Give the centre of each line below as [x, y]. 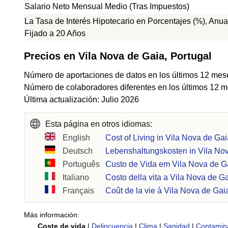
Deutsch [78, 151]
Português [81, 164]
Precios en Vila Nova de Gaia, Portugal [118, 56]
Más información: [52, 215]
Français [79, 191]
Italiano [76, 177]
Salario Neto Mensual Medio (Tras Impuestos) [107, 6]
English [77, 138]
